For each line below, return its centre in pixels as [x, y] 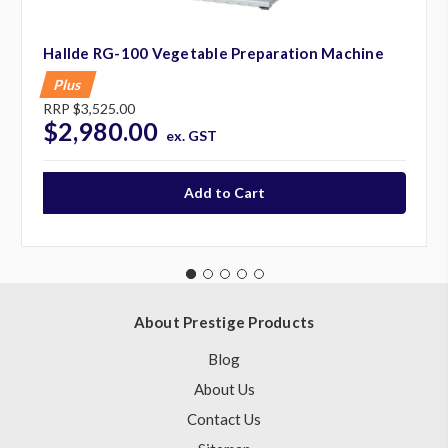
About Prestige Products [224, 322]
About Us [224, 389]
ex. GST [191, 135]
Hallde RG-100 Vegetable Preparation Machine [213, 52]
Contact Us [224, 419]
